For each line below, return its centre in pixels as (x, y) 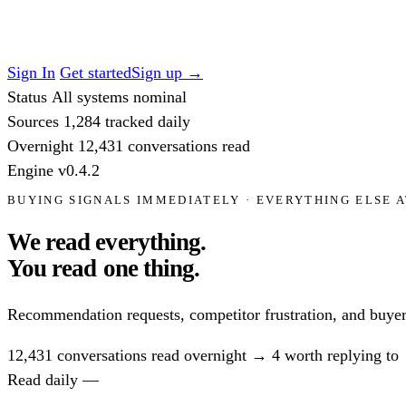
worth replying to (339, 355)
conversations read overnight (152, 355)
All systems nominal (119, 97)
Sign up (157, 72)
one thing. (151, 269)
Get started (96, 72)
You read (55, 269)
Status (29, 97)
